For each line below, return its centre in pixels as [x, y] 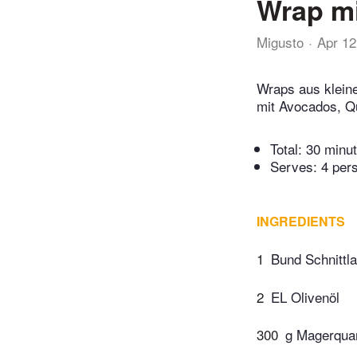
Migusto [280, 42]
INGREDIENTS [301, 222]
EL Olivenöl [305, 296]
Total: [288, 149]
